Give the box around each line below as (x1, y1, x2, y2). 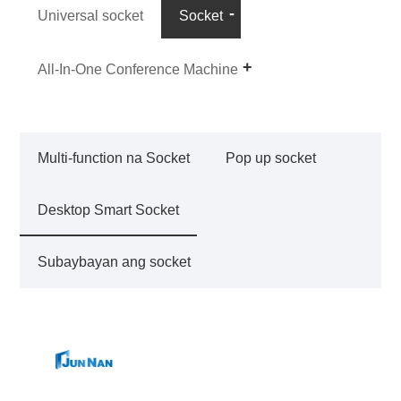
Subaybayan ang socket (38, 254, 192, 270)
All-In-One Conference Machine (38, 62, 239, 78)
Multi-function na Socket (38, 150, 191, 166)
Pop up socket (226, 150, 317, 166)
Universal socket (38, 8, 144, 24)
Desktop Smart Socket (38, 202, 180, 218)
